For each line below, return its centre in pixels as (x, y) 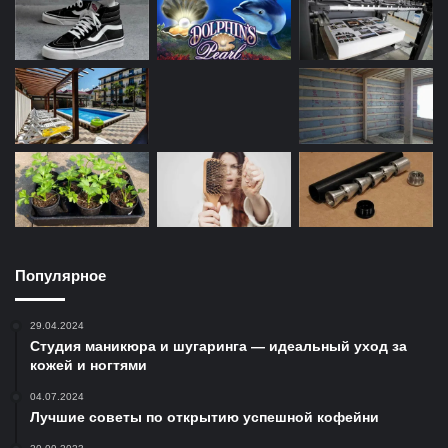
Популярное (60, 276)
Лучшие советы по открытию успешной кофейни (204, 417)
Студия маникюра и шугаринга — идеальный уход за (218, 346)
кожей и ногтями (88, 365)
